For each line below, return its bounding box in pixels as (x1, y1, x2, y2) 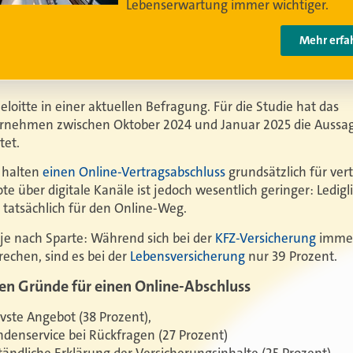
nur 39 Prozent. (245, 247, 337, 265)
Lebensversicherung (130, 247, 245, 265)
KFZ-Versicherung (215, 229, 316, 247)
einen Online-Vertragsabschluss (43, 163, 225, 181)
